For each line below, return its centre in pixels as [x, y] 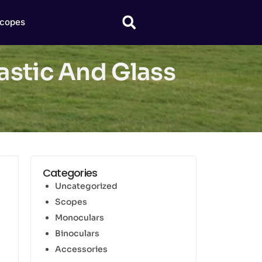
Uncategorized [86, 186]
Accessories [81, 249]
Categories [70, 173]
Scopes [71, 201]
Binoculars [77, 233]
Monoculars [79, 217]
